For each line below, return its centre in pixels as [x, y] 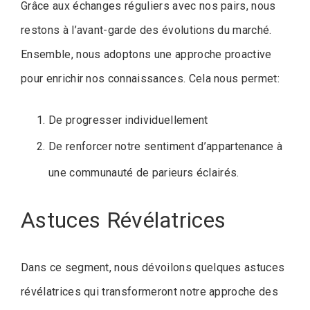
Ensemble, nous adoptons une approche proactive [146, 54]
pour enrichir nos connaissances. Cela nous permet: [151, 78]
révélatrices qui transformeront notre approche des [150, 292]
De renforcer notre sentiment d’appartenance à [166, 146]
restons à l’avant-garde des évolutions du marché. [146, 30]
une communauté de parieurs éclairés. [144, 172]
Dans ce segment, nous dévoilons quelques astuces [153, 268]
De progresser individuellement [128, 120]
